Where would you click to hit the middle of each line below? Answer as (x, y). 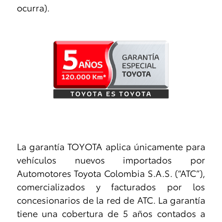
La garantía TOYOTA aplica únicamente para (111, 146)
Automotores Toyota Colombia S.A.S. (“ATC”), (111, 173)
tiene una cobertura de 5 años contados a (111, 213)
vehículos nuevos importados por (111, 159)
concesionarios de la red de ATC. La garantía (111, 199)
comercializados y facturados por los (111, 186)
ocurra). (33, 8)
